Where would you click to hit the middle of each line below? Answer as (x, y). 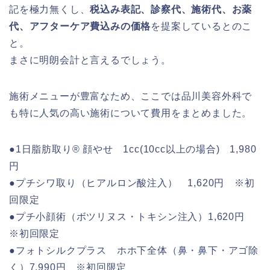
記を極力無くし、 (50, 10)
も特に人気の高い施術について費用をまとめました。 (131, 113)
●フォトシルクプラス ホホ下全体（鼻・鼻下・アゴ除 (134, 251)
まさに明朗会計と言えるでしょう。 (90, 60)
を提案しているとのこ (202, 27)
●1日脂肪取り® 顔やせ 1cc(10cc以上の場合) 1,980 (133, 149)
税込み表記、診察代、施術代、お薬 (171, 10)
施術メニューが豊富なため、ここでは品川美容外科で (131, 96)
